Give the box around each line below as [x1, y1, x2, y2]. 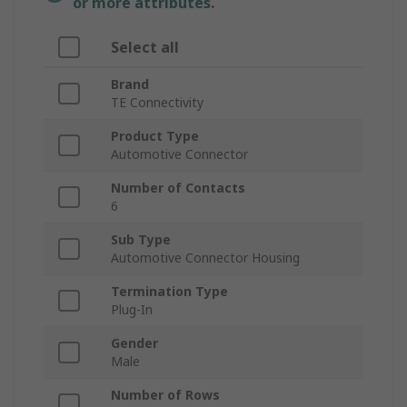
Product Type [111, 127, 199, 145]
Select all [111, 37, 179, 58]
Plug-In [111, 301, 153, 319]
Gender [111, 334, 158, 352]
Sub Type [111, 231, 171, 249]
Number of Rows [111, 386, 220, 404]
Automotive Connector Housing [111, 249, 300, 267]
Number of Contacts [111, 179, 245, 197]
